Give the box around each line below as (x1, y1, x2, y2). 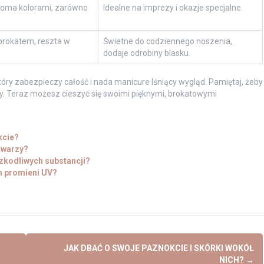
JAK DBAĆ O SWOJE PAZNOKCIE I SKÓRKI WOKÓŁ (63, 243, 254, 253)
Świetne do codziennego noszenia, (103, 36, 232, 46)
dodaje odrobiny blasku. (103, 48, 190, 58)
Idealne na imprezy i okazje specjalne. (103, 2, 243, 12)
